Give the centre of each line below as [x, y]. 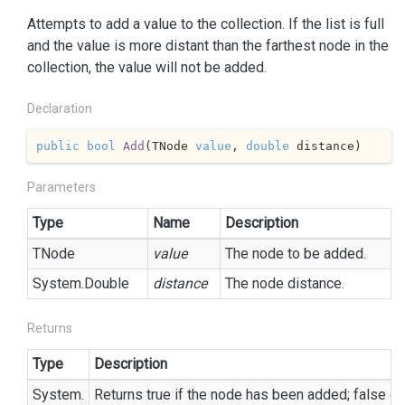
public [57, 146]
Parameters [61, 187]
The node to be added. [296, 254]
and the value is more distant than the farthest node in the [208, 46]
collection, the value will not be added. [147, 67]
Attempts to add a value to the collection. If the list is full [206, 24]
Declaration [60, 108]
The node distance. [285, 283]
